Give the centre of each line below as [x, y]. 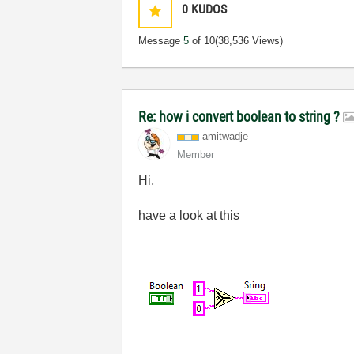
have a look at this [189, 215]
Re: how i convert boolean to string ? [241, 117]
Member [196, 154]
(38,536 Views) [249, 41]
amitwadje [226, 136]
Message [161, 41]
